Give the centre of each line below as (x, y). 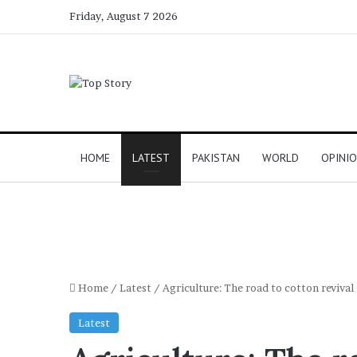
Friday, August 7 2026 (124, 16)
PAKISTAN (216, 158)
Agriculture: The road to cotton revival (258, 288)
